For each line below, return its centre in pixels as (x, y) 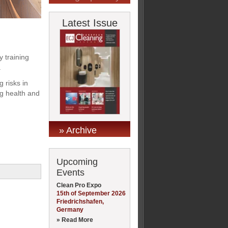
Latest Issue (90, 23)
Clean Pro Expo (79, 185)
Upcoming (77, 162)
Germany (70, 209)
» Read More (75, 220)
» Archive (78, 130)
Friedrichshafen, (80, 201)
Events (70, 172)
